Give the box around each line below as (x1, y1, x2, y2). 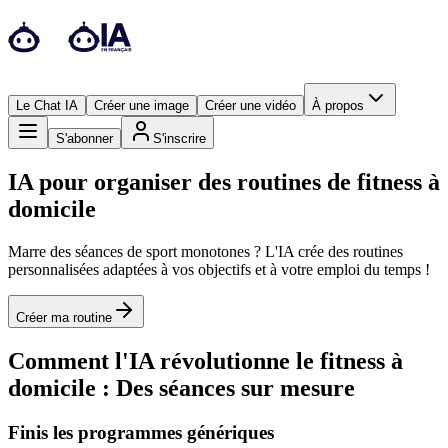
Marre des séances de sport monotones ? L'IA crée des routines (8, 242, 403, 260)
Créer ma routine (16, 309, 112, 325)
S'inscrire (153, 130, 206, 146)
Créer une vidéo (205, 97, 296, 113)
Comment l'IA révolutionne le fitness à (8, 347, 403, 374)
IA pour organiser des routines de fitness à (8, 168, 440, 195)
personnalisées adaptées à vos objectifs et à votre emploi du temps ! (8, 260, 430, 278)
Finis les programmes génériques (8, 421, 274, 443)
